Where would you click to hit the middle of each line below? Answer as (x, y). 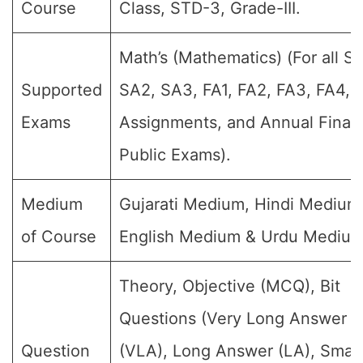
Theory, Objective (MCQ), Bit (230, 286)
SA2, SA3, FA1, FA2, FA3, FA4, (235, 90)
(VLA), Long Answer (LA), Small (240, 351)
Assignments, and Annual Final (237, 122)
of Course (59, 237)
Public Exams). (175, 155)
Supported (62, 90)
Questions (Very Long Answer (233, 318)
